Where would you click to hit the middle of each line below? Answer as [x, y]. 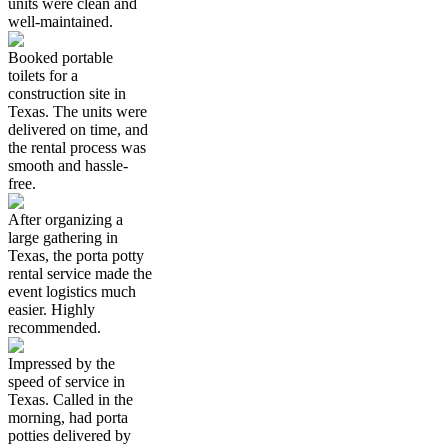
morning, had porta [68, 417]
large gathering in [63, 237]
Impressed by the [61, 363]
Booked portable [60, 57]
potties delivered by [69, 435]
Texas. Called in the [70, 399]
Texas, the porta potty [76, 255]
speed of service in [66, 381]
